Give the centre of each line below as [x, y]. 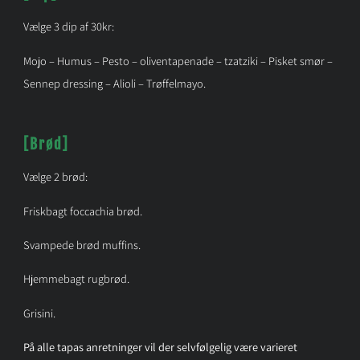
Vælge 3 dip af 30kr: [68, 27]
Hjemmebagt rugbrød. [76, 279]
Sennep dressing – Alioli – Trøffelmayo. [114, 83]
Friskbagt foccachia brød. [84, 211]
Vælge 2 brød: [55, 177]
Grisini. [39, 313]
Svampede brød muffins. [82, 244]
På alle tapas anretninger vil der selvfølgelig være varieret [160, 347]
